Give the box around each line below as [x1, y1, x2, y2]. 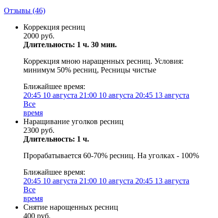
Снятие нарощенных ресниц [23, 203, 118, 211]
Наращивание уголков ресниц [23, 117, 124, 126]
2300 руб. [23, 126, 54, 134]
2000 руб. [23, 32, 54, 40]
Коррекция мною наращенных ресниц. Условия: [23, 57, 183, 65]
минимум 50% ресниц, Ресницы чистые [23, 66, 156, 74]
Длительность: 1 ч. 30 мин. [23, 40, 117, 49]
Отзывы [4, 6, 33, 15]
